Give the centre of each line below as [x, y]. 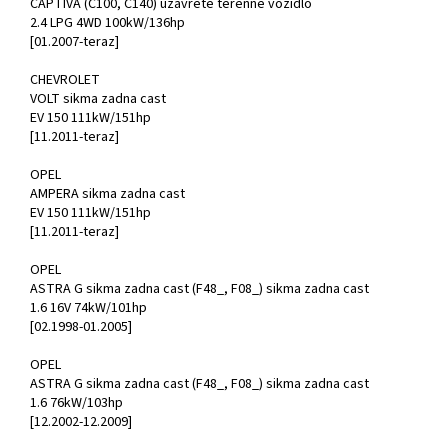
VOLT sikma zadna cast [98, 99]
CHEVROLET [65, 80]
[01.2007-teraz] [74, 42]
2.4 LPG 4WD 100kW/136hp [107, 23]
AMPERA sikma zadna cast [107, 194]
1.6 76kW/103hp [76, 403]
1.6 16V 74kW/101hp [88, 308]
